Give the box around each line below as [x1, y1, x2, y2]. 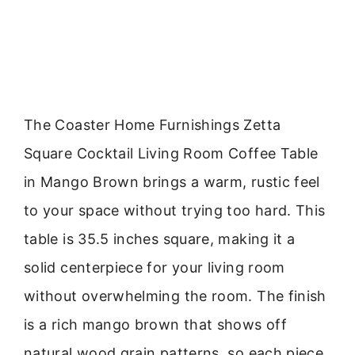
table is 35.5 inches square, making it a [24, 230, 296, 247]
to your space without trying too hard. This [24, 201, 326, 219]
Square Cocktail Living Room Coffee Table [24, 144, 319, 162]
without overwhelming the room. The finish [24, 287, 326, 304]
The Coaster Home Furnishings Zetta [24, 116, 281, 133]
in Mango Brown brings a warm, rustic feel [24, 173, 320, 190]
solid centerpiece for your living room [24, 258, 285, 276]
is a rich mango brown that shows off [24, 315, 287, 333]
